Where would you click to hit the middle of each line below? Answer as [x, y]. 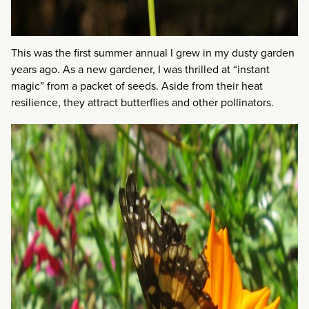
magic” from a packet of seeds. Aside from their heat [137, 86]
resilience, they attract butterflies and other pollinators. [142, 102]
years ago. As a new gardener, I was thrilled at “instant [140, 69]
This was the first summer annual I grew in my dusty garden [153, 52]
